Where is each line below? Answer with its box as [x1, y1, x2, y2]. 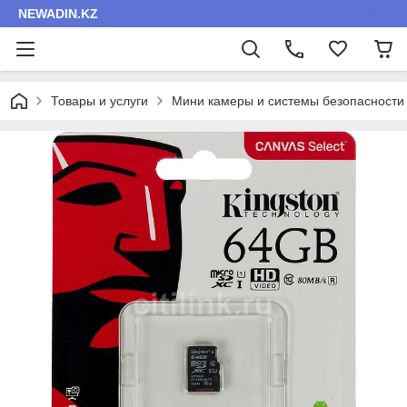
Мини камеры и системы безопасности [172, 94, 404, 108]
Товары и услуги [51, 94, 148, 108]
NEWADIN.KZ [18, 6, 98, 21]
